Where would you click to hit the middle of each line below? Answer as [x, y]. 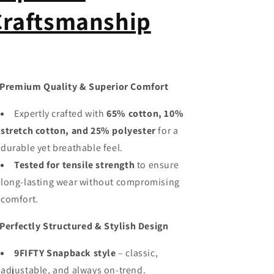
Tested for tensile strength [75, 165]
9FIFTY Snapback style [65, 253]
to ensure [157, 165]
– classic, [137, 253]
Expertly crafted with [59, 113]
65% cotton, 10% [145, 113]
